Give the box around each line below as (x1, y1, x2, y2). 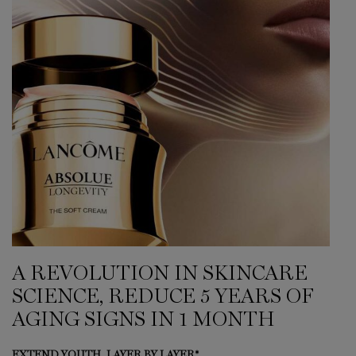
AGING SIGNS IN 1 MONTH (12, 310, 275, 331)
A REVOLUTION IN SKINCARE (12, 264, 308, 285)
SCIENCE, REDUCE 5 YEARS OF (12, 287, 314, 308)
